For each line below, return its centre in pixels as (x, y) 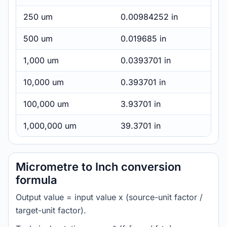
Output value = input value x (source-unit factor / (109, 197)
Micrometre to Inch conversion (98, 167)
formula (36, 180)
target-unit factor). (51, 210)
